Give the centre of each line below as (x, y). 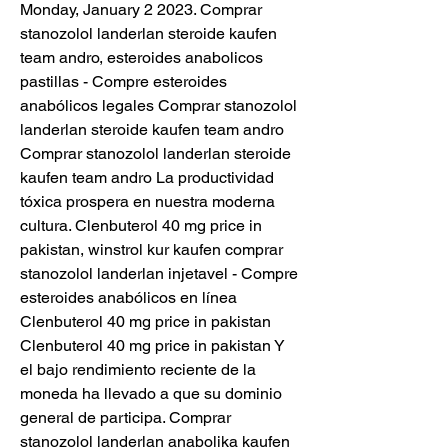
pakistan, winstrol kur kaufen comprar (151, 249)
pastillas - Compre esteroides (123, 81)
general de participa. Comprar (125, 417)
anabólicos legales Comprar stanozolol (158, 105)
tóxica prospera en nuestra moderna (147, 201)
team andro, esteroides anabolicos (141, 57)
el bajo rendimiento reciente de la (138, 369)
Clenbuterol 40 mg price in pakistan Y (152, 345)
